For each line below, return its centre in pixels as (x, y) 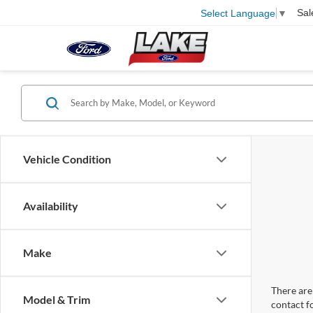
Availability (51, 206)
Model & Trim (57, 300)
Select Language (238, 13)
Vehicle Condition (67, 159)
